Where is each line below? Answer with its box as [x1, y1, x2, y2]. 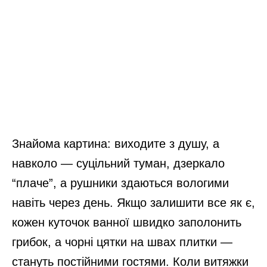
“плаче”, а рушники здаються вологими [12, 176, 229, 190]
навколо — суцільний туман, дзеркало [12, 157, 225, 170]
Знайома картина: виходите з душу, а [12, 137, 219, 151]
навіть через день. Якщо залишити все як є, [12, 196, 255, 210]
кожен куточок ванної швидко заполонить [12, 216, 241, 229]
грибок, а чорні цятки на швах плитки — [12, 235, 232, 249]
